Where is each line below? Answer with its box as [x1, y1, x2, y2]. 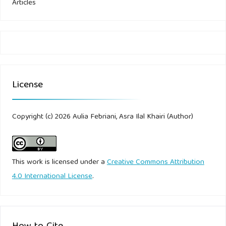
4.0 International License [12, 170, 92, 184]
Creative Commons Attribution [106, 156, 204, 169]
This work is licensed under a [12, 156, 107, 169]
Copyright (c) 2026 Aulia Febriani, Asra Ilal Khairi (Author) [12, 110, 193, 124]
